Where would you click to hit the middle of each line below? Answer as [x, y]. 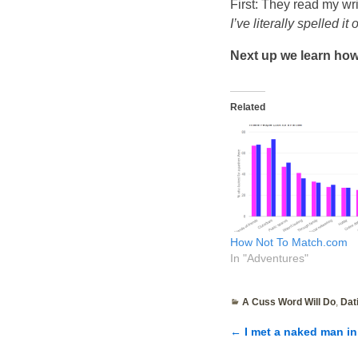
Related [248, 107]
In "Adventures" [270, 258]
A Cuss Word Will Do [288, 302]
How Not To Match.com [289, 242]
